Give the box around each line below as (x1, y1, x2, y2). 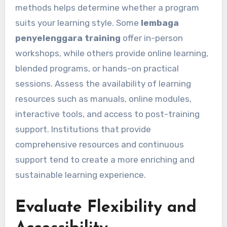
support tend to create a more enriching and (15, 155, 195, 165)
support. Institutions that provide (15, 124, 151, 135)
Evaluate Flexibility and (15, 200, 197, 216)
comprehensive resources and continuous (15, 139, 184, 150)
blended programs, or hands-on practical (15, 63, 179, 74)
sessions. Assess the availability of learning (15, 79, 191, 89)
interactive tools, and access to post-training (15, 109, 200, 120)
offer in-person (120, 33, 183, 44)
